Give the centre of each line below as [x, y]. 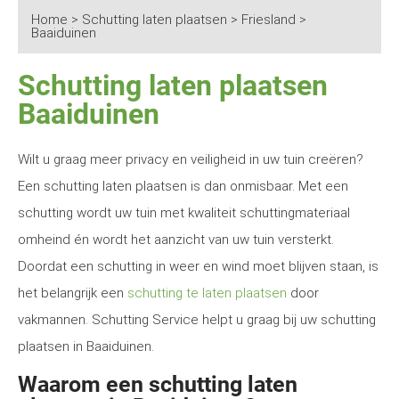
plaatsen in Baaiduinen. [86, 346]
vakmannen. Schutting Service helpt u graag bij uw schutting [197, 320]
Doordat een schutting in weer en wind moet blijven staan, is [198, 266]
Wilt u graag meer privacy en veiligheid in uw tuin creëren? [191, 159]
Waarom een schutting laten [158, 384]
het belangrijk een [73, 293]
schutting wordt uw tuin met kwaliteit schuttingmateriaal [184, 213]
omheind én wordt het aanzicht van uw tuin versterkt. [176, 240]
